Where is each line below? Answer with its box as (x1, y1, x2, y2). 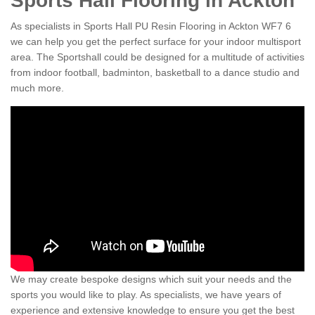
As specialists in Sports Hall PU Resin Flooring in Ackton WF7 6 (11, 20, 291, 32)
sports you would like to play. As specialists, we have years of (11, 289, 281, 301)
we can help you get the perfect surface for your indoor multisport (11, 36, 301, 48)
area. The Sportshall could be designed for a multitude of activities (11, 51, 304, 63)
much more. (11, 82, 64, 94)
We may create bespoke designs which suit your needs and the (11, 274, 292, 285)
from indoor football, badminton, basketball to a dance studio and (11, 67, 300, 79)
